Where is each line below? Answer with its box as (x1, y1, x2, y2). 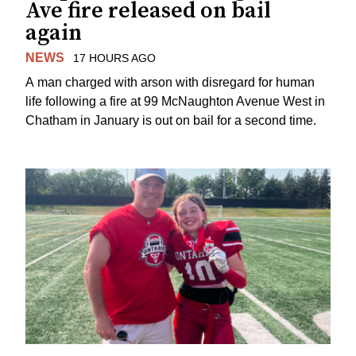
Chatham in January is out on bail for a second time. (25, 113, 316, 127)
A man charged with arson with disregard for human (25, 75, 315, 89)
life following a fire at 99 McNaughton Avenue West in (25, 94, 325, 108)
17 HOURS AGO (72, 52, 156, 65)
